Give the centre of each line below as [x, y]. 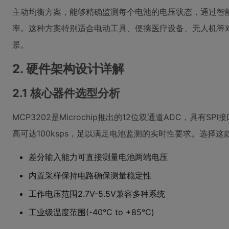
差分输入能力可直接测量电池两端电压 [98, 157]
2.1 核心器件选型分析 [66, 93]
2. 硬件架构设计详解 [68, 69]
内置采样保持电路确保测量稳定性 [90, 175]
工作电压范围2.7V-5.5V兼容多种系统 [97, 194]
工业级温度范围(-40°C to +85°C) [91, 212]
